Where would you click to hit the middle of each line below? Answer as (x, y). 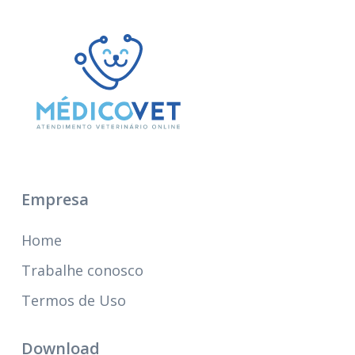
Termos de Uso (73, 300)
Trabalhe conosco (82, 270)
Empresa (55, 199)
